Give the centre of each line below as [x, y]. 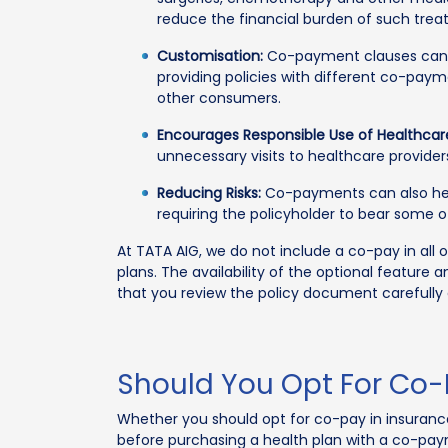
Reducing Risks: [209, 193]
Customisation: [210, 56]
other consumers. [219, 98]
